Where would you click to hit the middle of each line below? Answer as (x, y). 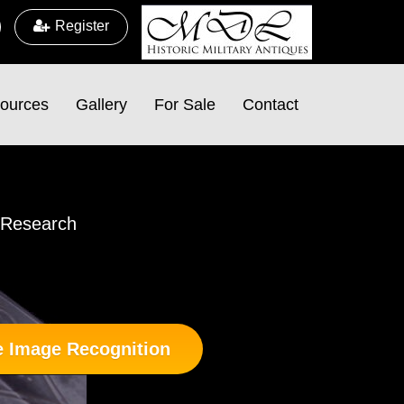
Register (82, 26)
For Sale (185, 105)
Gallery (101, 105)
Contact (271, 105)
